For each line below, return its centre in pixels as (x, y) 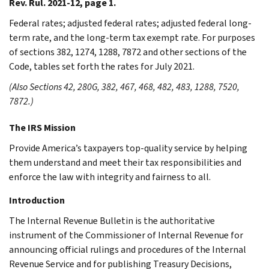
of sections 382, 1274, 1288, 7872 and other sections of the (128, 52)
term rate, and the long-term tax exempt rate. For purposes (132, 37)
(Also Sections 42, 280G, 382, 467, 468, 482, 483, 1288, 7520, (124, 86)
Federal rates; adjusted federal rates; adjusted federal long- (130, 23)
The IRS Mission (42, 127)
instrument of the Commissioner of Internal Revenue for (126, 235)
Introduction (37, 200)
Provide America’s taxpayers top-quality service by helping (128, 148)
